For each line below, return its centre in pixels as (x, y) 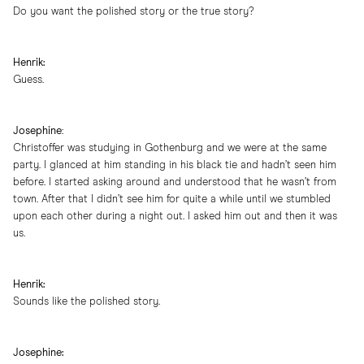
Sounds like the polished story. (87, 302)
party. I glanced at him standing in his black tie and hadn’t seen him (175, 166)
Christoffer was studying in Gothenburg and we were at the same (170, 149)
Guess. (28, 80)
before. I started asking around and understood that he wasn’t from (175, 183)
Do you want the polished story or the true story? (133, 12)
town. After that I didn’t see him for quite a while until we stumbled (172, 200)
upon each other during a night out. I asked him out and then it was (175, 217)
